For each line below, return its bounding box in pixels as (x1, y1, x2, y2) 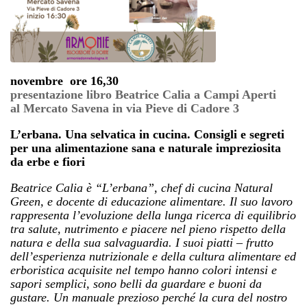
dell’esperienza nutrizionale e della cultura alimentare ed (10, 249, 296, 263)
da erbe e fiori (10, 154, 85, 169)
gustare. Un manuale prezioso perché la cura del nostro (10, 290, 287, 304)
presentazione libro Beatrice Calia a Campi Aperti (10, 87, 276, 101)
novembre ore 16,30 (10, 73, 119, 88)
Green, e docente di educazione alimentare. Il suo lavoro (10, 194, 293, 208)
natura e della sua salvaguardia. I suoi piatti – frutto (10, 235, 273, 249)
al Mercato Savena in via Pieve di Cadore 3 (10, 101, 239, 115)
